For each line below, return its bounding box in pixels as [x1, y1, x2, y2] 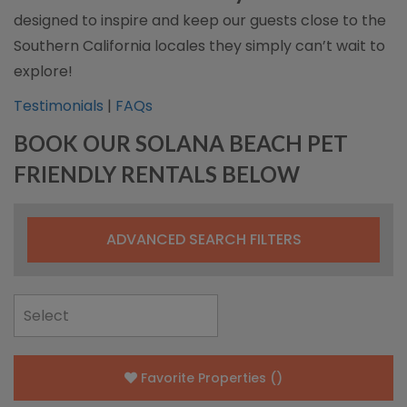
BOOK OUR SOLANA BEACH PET [14, 130, 348, 156]
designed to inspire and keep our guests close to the [14, 10, 386, 31]
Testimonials [14, 95, 104, 116]
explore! [14, 61, 73, 82]
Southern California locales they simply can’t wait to [14, 35, 385, 56]
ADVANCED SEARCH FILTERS [105, 229, 302, 250]
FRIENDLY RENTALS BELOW [14, 161, 300, 187]
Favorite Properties [141, 369, 266, 387]
